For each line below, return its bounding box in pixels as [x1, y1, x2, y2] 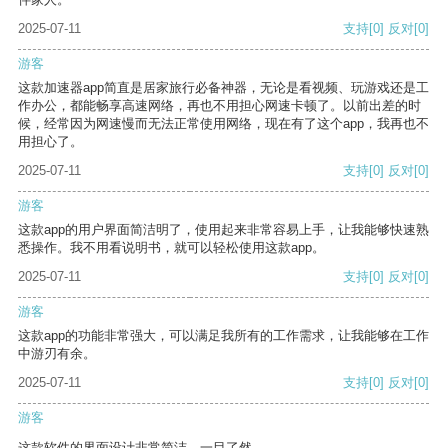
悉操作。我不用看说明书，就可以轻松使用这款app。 [18, 240, 325, 256]
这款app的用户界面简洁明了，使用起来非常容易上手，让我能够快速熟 [18, 222, 429, 238]
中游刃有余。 [18, 346, 96, 362]
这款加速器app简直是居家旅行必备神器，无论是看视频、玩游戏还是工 [18, 80, 429, 96]
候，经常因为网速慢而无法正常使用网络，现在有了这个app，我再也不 [18, 116, 429, 132]
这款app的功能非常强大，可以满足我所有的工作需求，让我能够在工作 [18, 328, 429, 344]
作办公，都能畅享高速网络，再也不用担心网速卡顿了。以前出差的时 [18, 98, 421, 114]
